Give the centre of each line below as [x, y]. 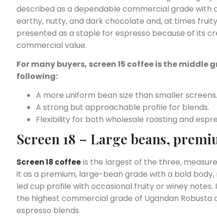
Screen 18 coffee [49, 162]
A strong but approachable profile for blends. [123, 108]
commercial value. [52, 45]
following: [37, 77]
